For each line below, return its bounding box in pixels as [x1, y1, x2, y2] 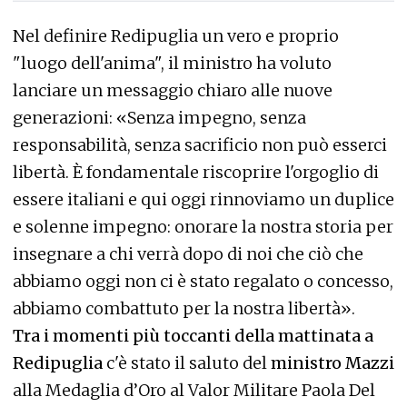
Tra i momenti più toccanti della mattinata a [13, 324, 373, 346]
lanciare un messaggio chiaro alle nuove [13, 79, 333, 101]
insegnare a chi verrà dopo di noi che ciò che [13, 243, 363, 264]
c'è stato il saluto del [106, 352, 271, 373]
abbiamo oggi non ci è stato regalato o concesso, [13, 270, 393, 292]
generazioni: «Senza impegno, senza [13, 106, 306, 128]
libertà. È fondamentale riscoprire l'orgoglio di [13, 161, 379, 183]
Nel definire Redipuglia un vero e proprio [13, 25, 339, 46]
